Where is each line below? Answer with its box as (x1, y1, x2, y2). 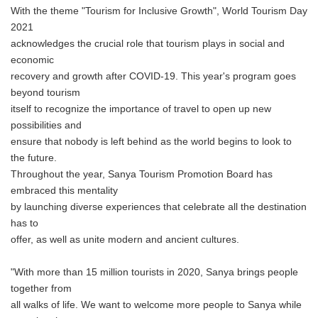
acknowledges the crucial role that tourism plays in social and (11, 38, 285, 49)
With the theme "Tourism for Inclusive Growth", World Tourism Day (11, 6, 307, 16)
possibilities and (11, 120, 82, 131)
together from (11, 283, 72, 294)
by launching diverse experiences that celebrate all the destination (11, 202, 307, 212)
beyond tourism (11, 87, 80, 98)
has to (11, 218, 38, 229)
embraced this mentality (11, 185, 118, 196)
